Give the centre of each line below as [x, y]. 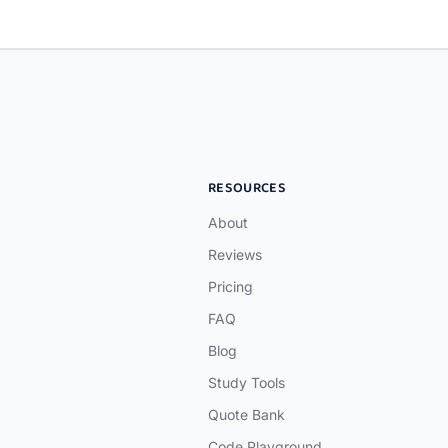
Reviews [235, 254]
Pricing [230, 286]
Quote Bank [246, 414]
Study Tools [246, 382]
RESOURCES [247, 188]
